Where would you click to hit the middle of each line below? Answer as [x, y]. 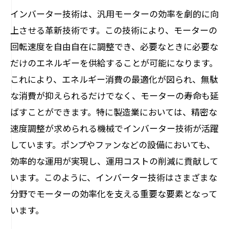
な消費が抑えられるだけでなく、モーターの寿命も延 [114, 95]
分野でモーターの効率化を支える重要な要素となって [114, 193]
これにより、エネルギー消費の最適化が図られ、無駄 [114, 79]
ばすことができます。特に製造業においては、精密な [114, 112]
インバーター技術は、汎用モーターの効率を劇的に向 [114, 14]
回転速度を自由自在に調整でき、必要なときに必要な [114, 46]
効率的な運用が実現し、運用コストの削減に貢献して [114, 161]
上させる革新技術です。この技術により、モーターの [114, 30]
